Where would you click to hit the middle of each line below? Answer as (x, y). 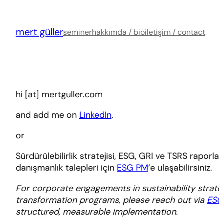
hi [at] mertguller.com (59, 94)
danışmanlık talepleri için (66, 168)
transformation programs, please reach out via (111, 200)
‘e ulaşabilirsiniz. (181, 168)
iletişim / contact (175, 32)
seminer (77, 32)
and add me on (47, 115)
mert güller (39, 32)
